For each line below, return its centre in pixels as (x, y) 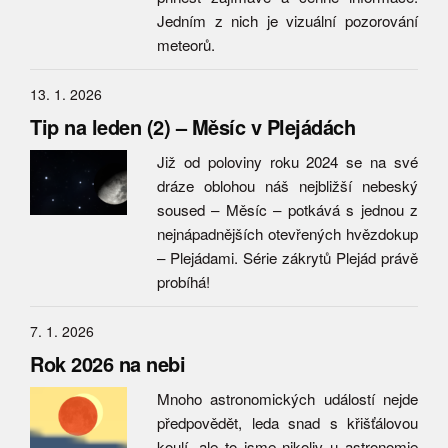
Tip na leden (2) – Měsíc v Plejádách (192, 126)
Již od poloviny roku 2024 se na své (287, 161)
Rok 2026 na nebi (107, 363)
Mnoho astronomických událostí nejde (287, 398)
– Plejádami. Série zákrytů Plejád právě (287, 257)
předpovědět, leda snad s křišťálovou (287, 422)
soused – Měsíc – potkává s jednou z (287, 209)
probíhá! (183, 281)
